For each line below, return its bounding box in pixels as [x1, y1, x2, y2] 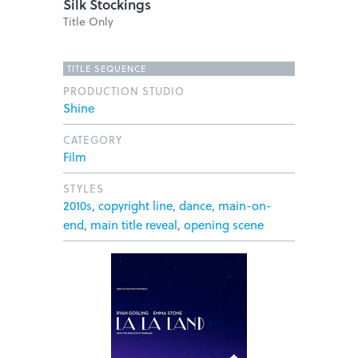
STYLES [63, 180, 104, 196]
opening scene [184, 215, 264, 233]
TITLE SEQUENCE [67, 61, 146, 75]
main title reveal [90, 215, 177, 233]
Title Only [63, 12, 113, 30]
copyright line [98, 196, 173, 214]
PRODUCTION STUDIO [63, 82, 185, 98]
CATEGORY [63, 131, 122, 147]
